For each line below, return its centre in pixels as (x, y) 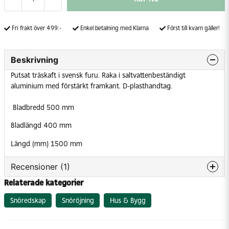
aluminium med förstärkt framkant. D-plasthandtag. (91, 86)
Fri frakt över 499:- (37, 28)
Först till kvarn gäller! (193, 28)
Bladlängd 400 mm (41, 125)
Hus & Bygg (128, 200)
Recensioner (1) (40, 167)
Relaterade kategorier (44, 183)
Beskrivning (35, 60)
